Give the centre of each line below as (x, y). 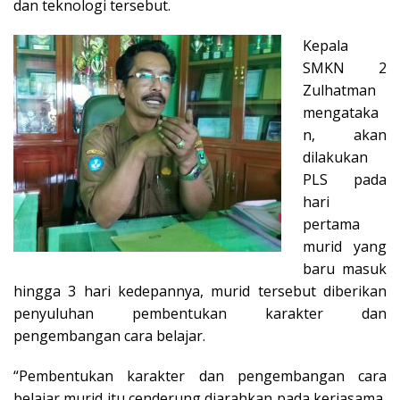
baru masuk (345, 268)
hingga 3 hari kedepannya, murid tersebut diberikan (200, 291)
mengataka (341, 112)
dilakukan (335, 157)
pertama (331, 224)
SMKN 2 (345, 67)
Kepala (325, 45)
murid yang (345, 246)
